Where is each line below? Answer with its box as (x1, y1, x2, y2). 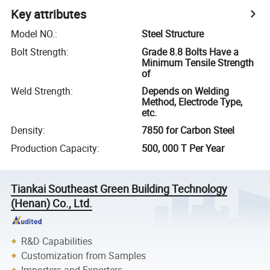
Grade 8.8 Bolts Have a (142, 45, 239, 58)
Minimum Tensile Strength (142, 55, 254, 69)
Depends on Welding (142, 84, 230, 98)
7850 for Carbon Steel (142, 124, 235, 137)
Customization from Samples (21, 248, 146, 262)
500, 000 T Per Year (142, 141, 225, 155)
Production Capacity (11, 141, 98, 155)
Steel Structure (142, 27, 204, 41)
